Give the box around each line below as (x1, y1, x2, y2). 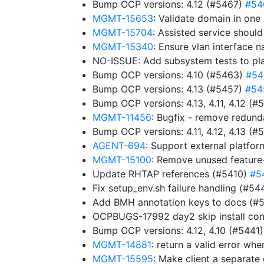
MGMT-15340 (93, 41, 153, 52)
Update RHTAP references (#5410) (93, 168, 250, 180)
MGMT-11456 (93, 111, 151, 123)
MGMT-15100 (93, 154, 151, 166)
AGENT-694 (93, 140, 146, 151)
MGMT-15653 (93, 12, 153, 24)
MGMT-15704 (93, 27, 153, 38)
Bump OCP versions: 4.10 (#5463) (93, 69, 246, 81)
